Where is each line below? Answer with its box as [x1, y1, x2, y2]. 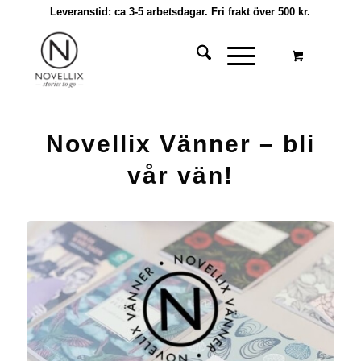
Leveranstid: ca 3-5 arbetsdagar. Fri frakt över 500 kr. [50, 6, 311, 18]
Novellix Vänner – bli [45, 131, 315, 157]
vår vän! [127, 162, 234, 189]
